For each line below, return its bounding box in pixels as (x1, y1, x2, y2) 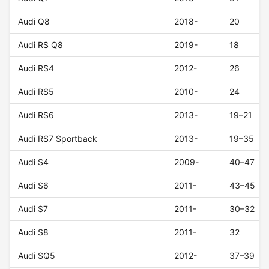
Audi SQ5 (18, 250, 56, 261)
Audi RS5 (18, 86, 55, 97)
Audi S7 (18, 204, 49, 214)
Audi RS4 (18, 63, 55, 74)
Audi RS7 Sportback (18, 133, 98, 144)
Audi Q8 (18, 16, 50, 27)
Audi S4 (18, 157, 49, 168)
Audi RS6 (18, 110, 55, 121)
